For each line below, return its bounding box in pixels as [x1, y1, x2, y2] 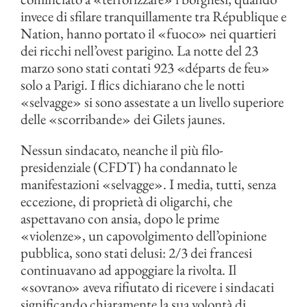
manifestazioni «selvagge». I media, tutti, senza [21, 175, 276, 193]
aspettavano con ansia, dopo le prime [21, 209, 219, 228]
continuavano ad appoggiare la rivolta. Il [21, 260, 236, 279]
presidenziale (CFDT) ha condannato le [21, 158, 237, 176]
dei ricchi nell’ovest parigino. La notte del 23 [21, 41, 258, 60]
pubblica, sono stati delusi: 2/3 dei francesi [21, 243, 252, 262]
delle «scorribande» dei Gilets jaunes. [21, 110, 225, 128]
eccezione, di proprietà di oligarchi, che [21, 192, 232, 210]
